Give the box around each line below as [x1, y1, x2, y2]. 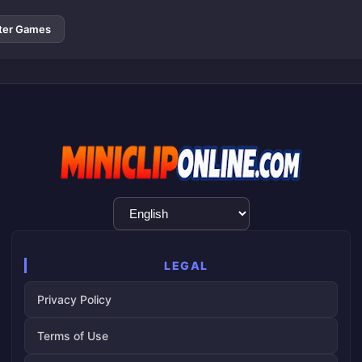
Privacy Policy [37, 293, 112, 307]
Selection [112, 214, 169, 231]
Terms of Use [37, 329, 108, 343]
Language [112, 196, 172, 213]
